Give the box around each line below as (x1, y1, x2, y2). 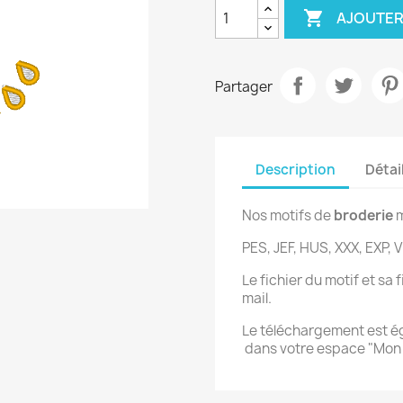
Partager (215, 77, 273, 97)
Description (255, 160, 336, 180)
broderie (334, 205, 393, 225)
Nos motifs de (242, 205, 334, 225)
